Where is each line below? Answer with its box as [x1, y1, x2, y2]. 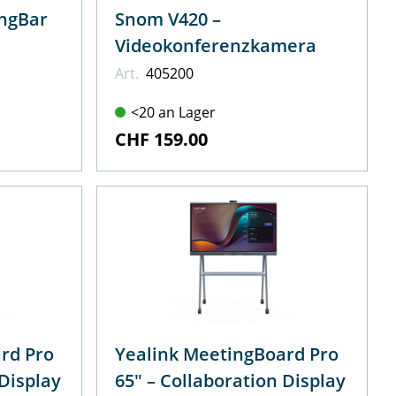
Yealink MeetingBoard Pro [115, 342, 339, 367]
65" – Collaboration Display [160, 369, 346, 393]
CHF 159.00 [115, 126, 209, 151]
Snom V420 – [115, 6, 222, 31]
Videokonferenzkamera [115, 33, 317, 57]
